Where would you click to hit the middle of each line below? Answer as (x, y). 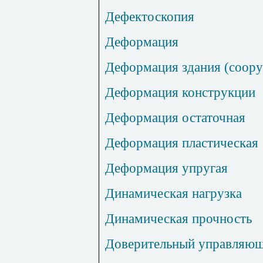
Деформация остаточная (175, 118)
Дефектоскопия (150, 17)
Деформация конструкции (180, 92)
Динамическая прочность (178, 219)
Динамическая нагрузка (173, 193)
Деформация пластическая (182, 143)
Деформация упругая (166, 168)
